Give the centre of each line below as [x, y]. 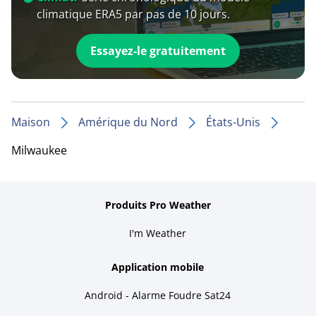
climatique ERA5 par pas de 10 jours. [133, 14]
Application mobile [158, 267]
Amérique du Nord [128, 122]
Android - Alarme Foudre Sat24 [158, 295]
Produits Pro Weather [158, 205]
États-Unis [233, 122]
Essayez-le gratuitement [158, 50]
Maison [31, 122]
